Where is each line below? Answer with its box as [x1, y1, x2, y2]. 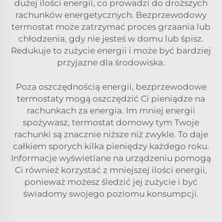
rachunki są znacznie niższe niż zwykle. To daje [14, 129, 208, 139]
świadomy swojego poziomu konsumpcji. [23, 188, 199, 199]
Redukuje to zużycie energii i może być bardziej [11, 45, 211, 55]
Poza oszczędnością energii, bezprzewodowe [15, 81, 207, 92]
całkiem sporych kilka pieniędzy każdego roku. [13, 141, 209, 151]
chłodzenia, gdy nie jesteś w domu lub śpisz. [18, 33, 204, 44]
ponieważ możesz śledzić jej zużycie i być [24, 176, 198, 187]
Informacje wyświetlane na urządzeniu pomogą [11, 153, 211, 163]
